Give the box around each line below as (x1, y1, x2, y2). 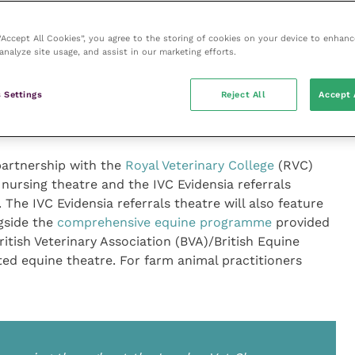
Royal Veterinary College (124, 158, 274, 174)
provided (271, 215, 330, 231)
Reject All (220, 89, 266, 100)
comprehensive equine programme (56, 215, 272, 231)
